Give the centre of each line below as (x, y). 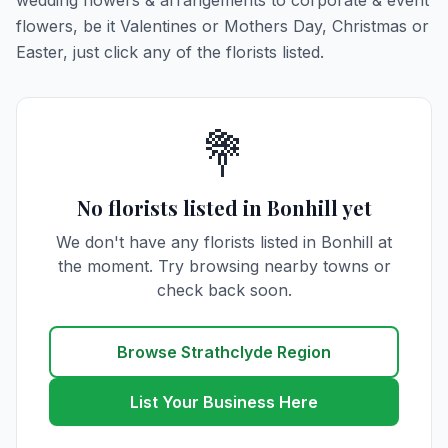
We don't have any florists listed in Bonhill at (224, 242)
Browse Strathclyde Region (224, 352)
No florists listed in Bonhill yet (224, 207)
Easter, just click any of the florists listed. (170, 52)
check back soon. (224, 290)
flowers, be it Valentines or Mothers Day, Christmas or (222, 26)
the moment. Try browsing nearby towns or (224, 266)
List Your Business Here (224, 402)
